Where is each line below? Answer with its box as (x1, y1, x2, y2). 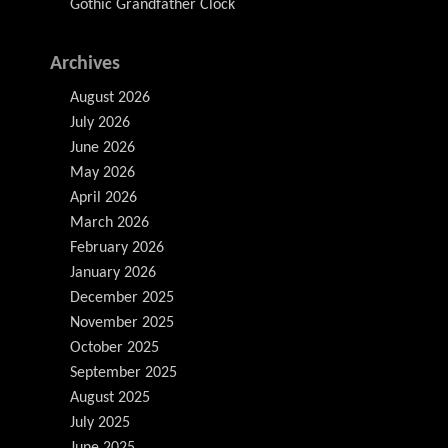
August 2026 (70, 90, 150, 106)
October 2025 (70, 340, 159, 356)
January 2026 (70, 265, 156, 281)
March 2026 (70, 215, 149, 231)
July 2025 (70, 415, 130, 431)
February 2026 (70, 240, 164, 256)
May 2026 (70, 165, 135, 181)
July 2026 (70, 115, 130, 131)
